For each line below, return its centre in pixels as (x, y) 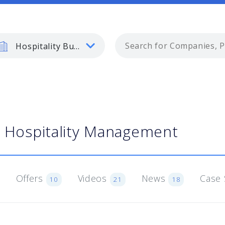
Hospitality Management (91, 131)
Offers (31, 178)
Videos (94, 178)
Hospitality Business (44, 46)
